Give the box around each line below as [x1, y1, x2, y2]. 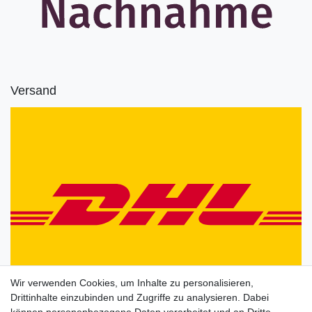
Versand [10, 84, 56, 98]
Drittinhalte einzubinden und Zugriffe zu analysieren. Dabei [10, 292, 269, 303]
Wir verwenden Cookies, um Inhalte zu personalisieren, [10, 277, 253, 288]
